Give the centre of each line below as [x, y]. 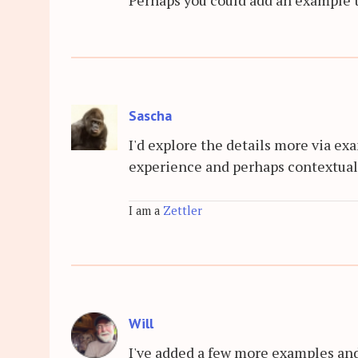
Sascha [150, 115]
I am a [146, 210]
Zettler [183, 210]
